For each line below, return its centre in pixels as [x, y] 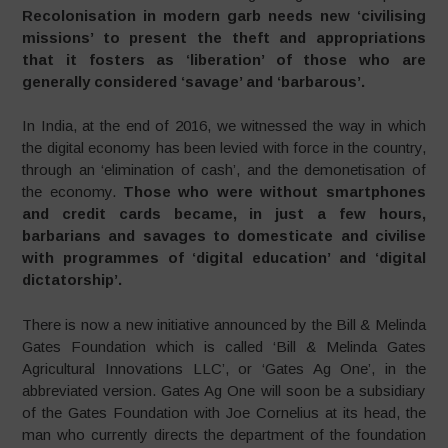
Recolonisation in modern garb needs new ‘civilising [224, 15]
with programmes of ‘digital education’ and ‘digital [224, 257]
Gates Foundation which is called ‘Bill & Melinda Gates [224, 346]
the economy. [72, 191]
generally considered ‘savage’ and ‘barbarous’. [194, 81]
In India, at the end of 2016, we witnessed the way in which [224, 125]
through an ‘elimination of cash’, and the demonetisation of [224, 169]
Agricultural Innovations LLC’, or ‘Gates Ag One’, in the [224, 368]
